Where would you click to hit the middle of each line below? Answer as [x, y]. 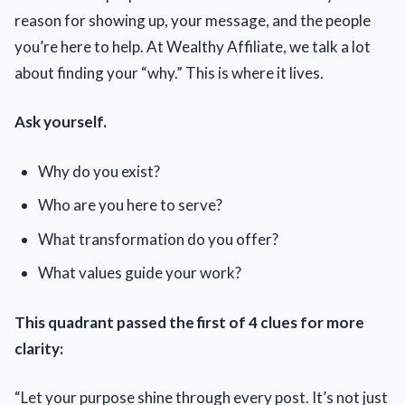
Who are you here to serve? [130, 205]
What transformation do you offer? [158, 239]
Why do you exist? [99, 171]
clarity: [39, 348]
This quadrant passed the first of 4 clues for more [189, 322]
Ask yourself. [61, 122]
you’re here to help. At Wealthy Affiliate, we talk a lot [193, 46]
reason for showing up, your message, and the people [193, 20]
